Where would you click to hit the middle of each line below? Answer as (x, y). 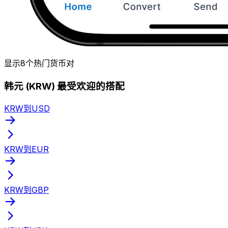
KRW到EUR (26, 149)
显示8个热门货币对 (39, 63)
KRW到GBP (26, 190)
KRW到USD (27, 108)
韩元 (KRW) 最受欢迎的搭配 (64, 86)
